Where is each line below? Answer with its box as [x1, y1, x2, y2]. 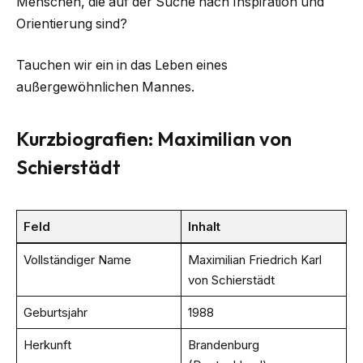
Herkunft [23, 336, 71, 352]
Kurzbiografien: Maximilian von [16, 126, 292, 151]
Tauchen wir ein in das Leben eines [16, 58, 228, 74]
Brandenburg [187, 336, 259, 352]
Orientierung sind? [16, 15, 127, 32]
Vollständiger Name [23, 251, 131, 267]
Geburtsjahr [23, 304, 88, 320]
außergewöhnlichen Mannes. [16, 79, 194, 96]
